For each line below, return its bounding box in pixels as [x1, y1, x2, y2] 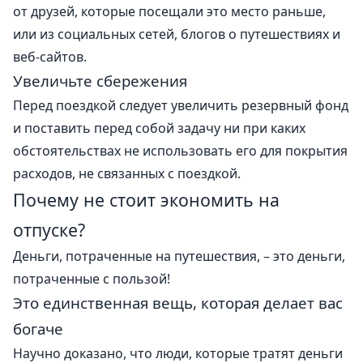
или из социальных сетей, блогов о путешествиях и [13, 24, 340, 43]
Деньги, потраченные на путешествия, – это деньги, [13, 246, 345, 265]
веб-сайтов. [13, 47, 87, 66]
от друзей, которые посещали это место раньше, [13, 2, 326, 20]
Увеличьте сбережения [13, 70, 187, 91]
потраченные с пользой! [13, 269, 170, 288]
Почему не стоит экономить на [13, 187, 280, 211]
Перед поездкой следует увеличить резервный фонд [13, 96, 348, 114]
